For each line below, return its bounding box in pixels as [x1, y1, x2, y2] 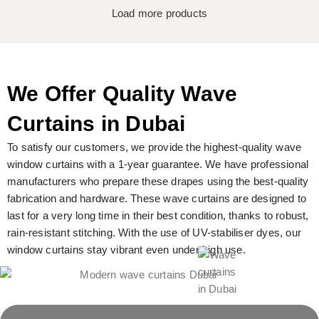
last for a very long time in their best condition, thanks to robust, [7, 209, 309, 221]
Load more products [111, 6, 208, 19]
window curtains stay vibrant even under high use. [7, 243, 246, 256]
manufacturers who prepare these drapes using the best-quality [7, 174, 309, 187]
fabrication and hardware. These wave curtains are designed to [7, 192, 307, 204]
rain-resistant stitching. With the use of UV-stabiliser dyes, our [7, 226, 302, 239]
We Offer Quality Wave [7, 81, 238, 105]
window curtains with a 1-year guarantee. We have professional [7, 157, 309, 170]
